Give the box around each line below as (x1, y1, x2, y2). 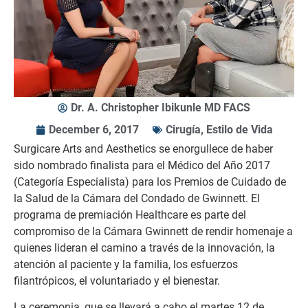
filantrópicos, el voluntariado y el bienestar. (14, 274, 220, 287)
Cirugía (165, 123, 201, 136)
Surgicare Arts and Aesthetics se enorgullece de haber (14, 142, 273, 155)
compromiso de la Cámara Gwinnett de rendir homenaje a (14, 225, 293, 238)
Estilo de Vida (206, 123, 273, 136)
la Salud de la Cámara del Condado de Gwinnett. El (14, 192, 260, 205)
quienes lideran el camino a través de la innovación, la (14, 241, 275, 254)
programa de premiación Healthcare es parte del (14, 208, 246, 221)
